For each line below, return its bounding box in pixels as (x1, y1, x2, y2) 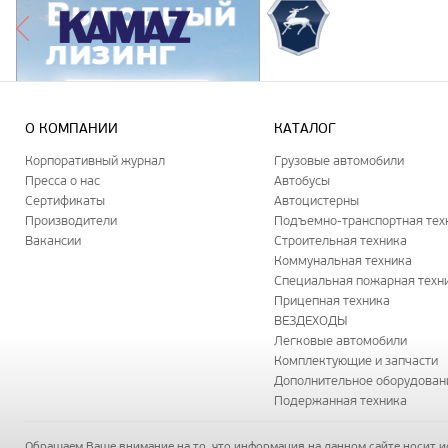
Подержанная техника (274, 393, 408, 409)
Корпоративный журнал (25, 153, 165, 169)
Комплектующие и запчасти (274, 353, 439, 369)
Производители (25, 213, 117, 229)
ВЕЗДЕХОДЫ (274, 313, 348, 329)
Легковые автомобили (274, 333, 408, 349)
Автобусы (274, 173, 331, 189)
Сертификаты (25, 193, 105, 209)
